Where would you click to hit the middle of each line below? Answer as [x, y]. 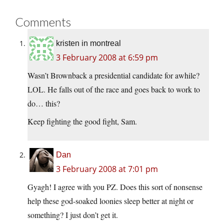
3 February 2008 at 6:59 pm [107, 58]
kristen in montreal [88, 43]
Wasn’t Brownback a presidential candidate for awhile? [113, 75]
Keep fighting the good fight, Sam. [82, 121]
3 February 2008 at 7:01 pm [107, 169]
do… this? [44, 103]
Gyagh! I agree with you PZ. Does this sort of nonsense [115, 187]
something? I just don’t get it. [73, 215]
